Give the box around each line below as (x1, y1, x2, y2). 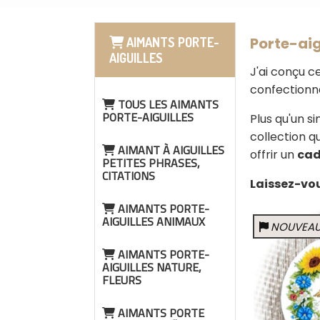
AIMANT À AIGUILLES (115, 139, 224, 161)
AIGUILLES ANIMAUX (102, 211, 205, 232)
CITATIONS (102, 165, 155, 186)
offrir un (250, 146, 297, 163)
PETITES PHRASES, (102, 152, 200, 174)
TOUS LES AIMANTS (115, 94, 219, 115)
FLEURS (102, 269, 141, 291)
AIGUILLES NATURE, (102, 256, 201, 278)
